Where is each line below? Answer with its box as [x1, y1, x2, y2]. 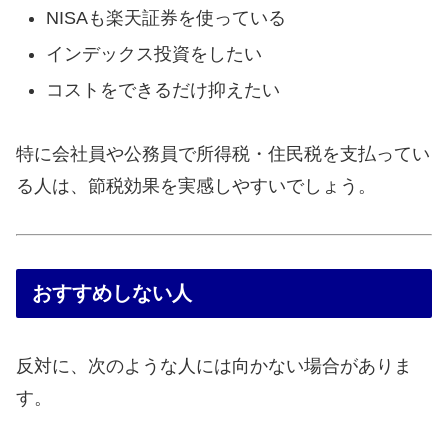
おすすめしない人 [32, 281, 192, 304]
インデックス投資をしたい [45, 44, 262, 65]
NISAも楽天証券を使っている [45, 8, 286, 29]
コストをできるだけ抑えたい [45, 79, 280, 100]
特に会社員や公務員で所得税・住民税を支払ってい [16, 144, 430, 164]
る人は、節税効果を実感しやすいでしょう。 [16, 176, 376, 196]
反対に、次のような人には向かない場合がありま [16, 356, 412, 377]
